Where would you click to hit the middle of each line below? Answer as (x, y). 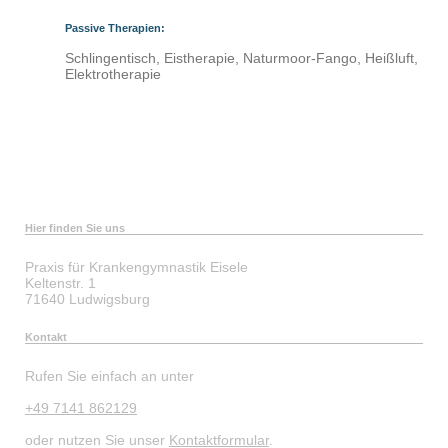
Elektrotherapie (113, 74)
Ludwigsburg (109, 299)
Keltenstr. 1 (60, 283)
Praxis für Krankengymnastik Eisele (136, 267)
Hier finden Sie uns (75, 228)
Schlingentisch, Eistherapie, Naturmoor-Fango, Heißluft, (241, 58)
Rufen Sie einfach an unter (109, 376)
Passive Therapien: (115, 28)
